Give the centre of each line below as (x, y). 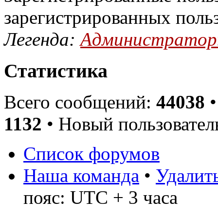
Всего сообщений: (80, 102)
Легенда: (42, 39)
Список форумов (91, 154)
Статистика (56, 71)
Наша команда (81, 176)
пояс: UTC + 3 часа (100, 198)
